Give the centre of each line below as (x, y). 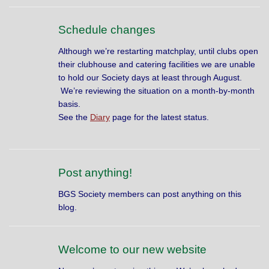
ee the (77, 117)
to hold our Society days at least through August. (150, 78)
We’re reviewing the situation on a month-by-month (156, 91)
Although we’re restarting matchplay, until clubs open (158, 51)
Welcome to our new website (132, 249)
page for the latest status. (161, 117)
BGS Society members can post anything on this (150, 194)
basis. (69, 104)
